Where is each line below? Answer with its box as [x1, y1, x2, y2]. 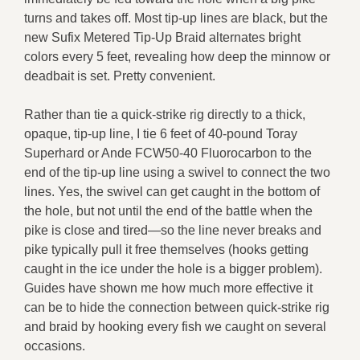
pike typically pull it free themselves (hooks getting [24, 242, 309, 256]
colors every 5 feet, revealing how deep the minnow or [24, 49, 330, 63]
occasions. [24, 338, 85, 353]
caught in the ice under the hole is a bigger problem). [24, 261, 322, 276]
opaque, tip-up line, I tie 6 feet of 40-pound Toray [24, 126, 297, 141]
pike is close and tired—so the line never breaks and [24, 223, 321, 237]
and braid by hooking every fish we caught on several [24, 319, 326, 333]
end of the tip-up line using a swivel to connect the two [24, 165, 330, 179]
